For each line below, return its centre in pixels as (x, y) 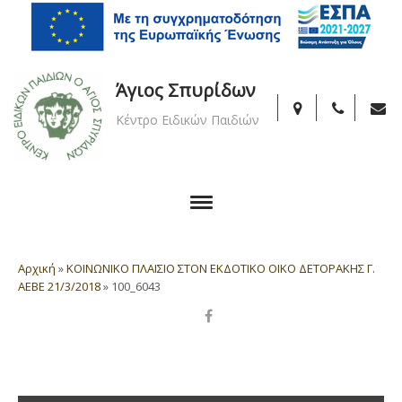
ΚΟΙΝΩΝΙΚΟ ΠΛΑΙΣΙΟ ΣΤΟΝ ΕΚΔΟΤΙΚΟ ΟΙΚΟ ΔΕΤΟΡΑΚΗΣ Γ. (221, 268)
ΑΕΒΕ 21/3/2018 (59, 286)
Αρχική (37, 268)
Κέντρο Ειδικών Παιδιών (188, 120)
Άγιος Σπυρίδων (186, 90)
